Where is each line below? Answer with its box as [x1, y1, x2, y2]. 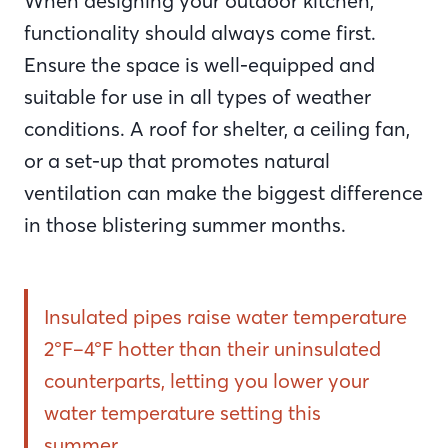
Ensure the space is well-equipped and [24, 52, 375, 77]
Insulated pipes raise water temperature [44, 304, 407, 329]
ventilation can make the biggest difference [24, 180, 423, 205]
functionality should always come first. [24, 20, 376, 45]
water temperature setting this [44, 400, 321, 425]
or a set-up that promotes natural [24, 148, 330, 173]
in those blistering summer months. [24, 212, 351, 237]
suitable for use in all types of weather [24, 84, 371, 109]
